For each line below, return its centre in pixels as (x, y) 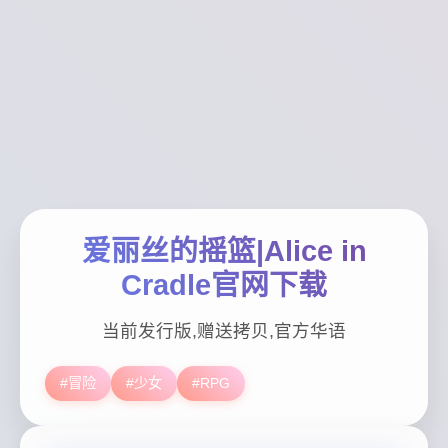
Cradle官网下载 (224, 284)
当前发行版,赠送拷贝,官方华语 (224, 330)
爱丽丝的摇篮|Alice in (224, 250)
